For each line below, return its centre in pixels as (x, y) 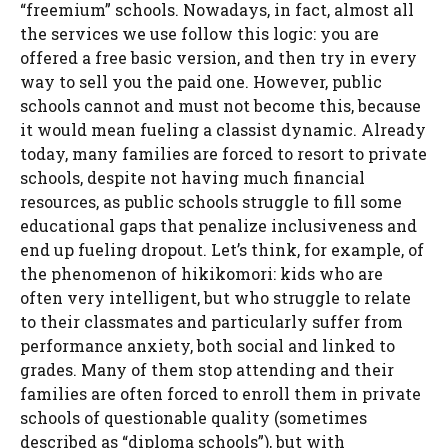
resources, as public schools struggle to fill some (211, 202)
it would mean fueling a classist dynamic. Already (223, 130)
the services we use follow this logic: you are (199, 34)
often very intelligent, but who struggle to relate (215, 298)
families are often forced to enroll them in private (220, 394)
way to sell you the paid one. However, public (201, 82)
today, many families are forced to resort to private (223, 154)
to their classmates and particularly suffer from (211, 322)
